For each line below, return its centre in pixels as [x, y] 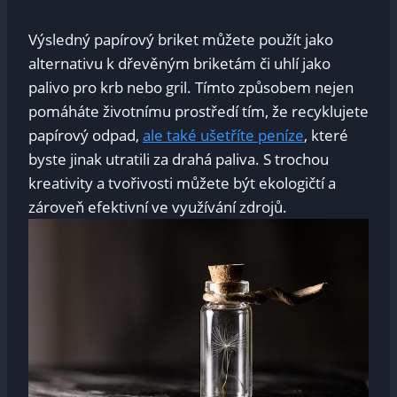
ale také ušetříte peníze [223, 136]
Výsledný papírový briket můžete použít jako [181, 40]
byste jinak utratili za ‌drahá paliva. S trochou [179, 160]
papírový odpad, [86, 136]
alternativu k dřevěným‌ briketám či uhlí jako [179, 64]
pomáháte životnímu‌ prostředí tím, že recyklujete [198, 112]
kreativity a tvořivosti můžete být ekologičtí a [182, 183]
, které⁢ [326, 136]
